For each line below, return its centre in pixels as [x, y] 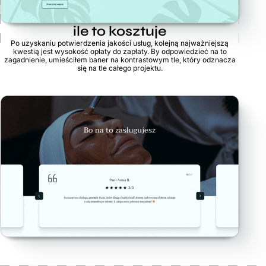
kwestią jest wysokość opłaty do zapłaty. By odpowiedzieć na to [120, 51]
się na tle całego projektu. [120, 68]
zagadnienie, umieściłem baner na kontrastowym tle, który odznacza [120, 59]
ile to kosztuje [120, 31]
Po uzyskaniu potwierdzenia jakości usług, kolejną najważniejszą [120, 43]
